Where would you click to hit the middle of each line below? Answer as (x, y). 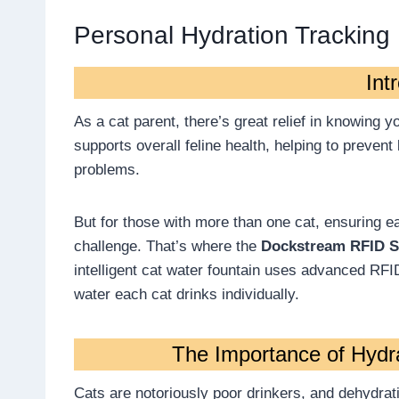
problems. (107, 170)
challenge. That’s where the (167, 247)
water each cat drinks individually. (187, 295)
